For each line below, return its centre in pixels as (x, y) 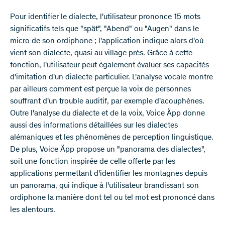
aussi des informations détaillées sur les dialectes (94, 126)
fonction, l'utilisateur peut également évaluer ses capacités (109, 65)
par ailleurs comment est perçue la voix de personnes (100, 89)
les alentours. (33, 210)
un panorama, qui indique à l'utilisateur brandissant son (104, 186)
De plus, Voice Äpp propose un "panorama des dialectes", (108, 150)
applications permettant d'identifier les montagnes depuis (109, 174)
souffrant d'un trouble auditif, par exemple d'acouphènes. (107, 101)
